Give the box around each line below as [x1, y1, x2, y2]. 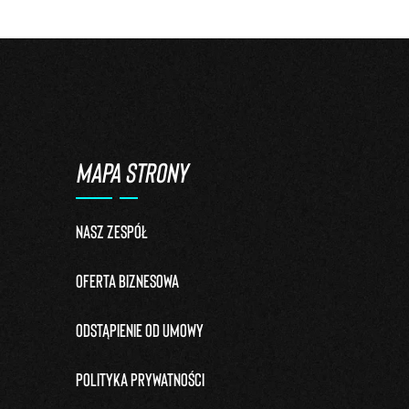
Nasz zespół [76, 220, 149, 242]
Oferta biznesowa [76, 269, 180, 291]
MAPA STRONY [76, 155, 188, 188]
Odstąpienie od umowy [76, 319, 204, 341]
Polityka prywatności [76, 368, 205, 390]
